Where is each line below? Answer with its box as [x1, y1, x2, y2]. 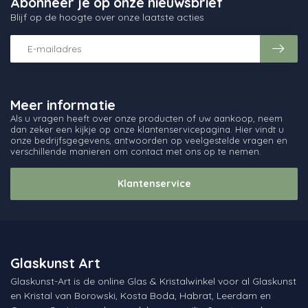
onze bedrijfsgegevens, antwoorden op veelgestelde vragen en [10, 135, 287, 146]
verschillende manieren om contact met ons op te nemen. [10, 146, 261, 157]
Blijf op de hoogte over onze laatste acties [10, 11, 204, 24]
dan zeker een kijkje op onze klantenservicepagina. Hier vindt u [10, 124, 284, 135]
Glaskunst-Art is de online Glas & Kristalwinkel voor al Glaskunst [10, 274, 296, 287]
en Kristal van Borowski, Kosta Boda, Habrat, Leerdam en [10, 289, 271, 302]
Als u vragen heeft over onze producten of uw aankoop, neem [10, 113, 283, 124]
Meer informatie [10, 96, 115, 114]
